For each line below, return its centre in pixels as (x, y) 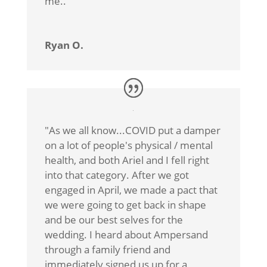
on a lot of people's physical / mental (128, 145)
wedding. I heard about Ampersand (126, 235)
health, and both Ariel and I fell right (127, 160)
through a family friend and (107, 250)
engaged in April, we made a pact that (131, 190)
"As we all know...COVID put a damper (132, 131)
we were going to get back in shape (125, 205)
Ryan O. (64, 45)
